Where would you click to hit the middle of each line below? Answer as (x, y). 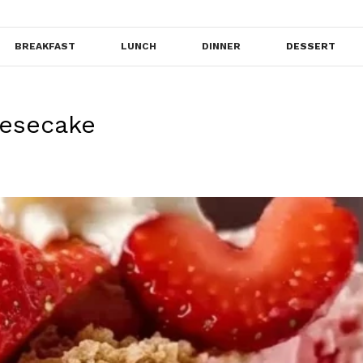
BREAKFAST (45, 47)
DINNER (221, 47)
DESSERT (311, 47)
